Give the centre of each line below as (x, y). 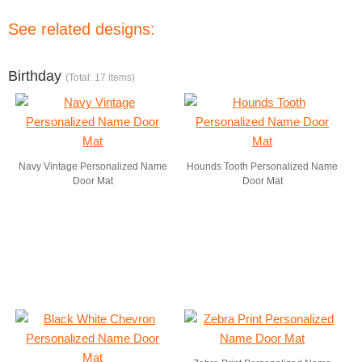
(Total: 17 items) (100, 78)
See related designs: (82, 29)
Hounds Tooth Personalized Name (263, 166)
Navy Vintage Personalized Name (93, 166)
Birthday (37, 76)
